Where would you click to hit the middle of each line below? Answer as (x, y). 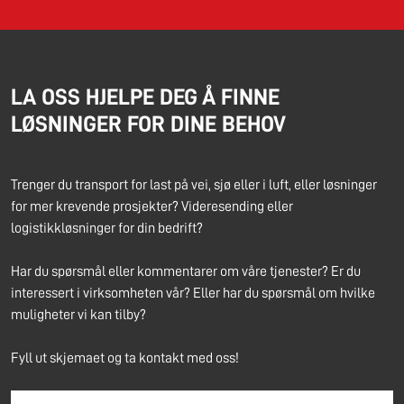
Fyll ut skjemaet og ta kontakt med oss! (125, 358)
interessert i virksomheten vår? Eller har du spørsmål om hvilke (193, 293)
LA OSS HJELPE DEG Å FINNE (145, 96)
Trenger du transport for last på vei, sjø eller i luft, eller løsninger (194, 184)
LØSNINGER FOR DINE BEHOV (148, 124)
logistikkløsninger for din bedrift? (107, 228)
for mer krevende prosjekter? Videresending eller (152, 206)
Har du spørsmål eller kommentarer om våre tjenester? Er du (186, 271)
